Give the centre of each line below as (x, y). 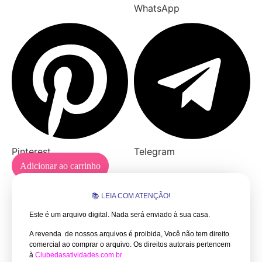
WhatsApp (157, 8)
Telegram (154, 151)
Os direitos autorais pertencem (181, 244)
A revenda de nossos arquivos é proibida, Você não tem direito (129, 234)
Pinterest (31, 151)
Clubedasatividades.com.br (79, 255)
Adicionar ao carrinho (60, 166)
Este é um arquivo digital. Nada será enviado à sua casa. (120, 215)
